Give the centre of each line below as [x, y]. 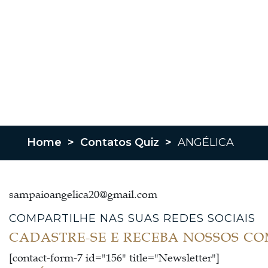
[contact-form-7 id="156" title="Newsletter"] [114, 258]
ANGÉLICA [206, 143]
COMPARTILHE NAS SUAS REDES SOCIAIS [132, 218]
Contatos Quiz [120, 143]
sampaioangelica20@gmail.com [83, 194]
